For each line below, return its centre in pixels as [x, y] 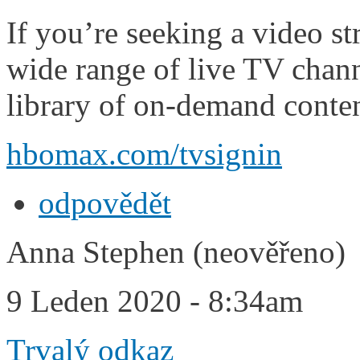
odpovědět [105, 202]
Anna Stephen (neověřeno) [176, 252]
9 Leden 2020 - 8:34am [155, 301]
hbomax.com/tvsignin [144, 153]
